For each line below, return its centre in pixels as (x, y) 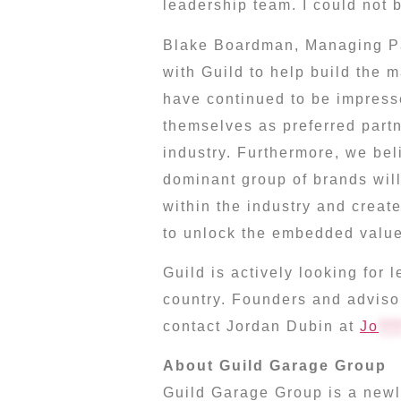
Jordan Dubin (280, 327)
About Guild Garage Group (275, 366)
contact (195, 327)
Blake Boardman (229, 45)
